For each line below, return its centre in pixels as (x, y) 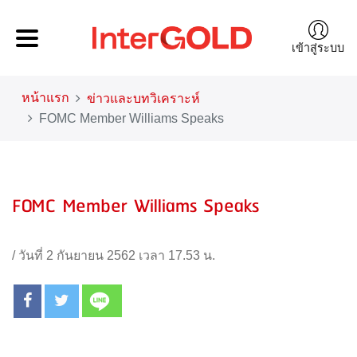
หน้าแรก (45, 98)
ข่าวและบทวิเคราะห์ (143, 98)
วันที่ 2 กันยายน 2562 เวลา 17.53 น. (117, 255)
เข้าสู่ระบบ (318, 47)
